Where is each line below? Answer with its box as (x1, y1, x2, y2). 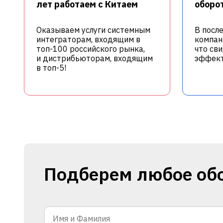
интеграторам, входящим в (36, 34, 140, 44)
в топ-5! (36, 62, 68, 73)
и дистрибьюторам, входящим (36, 53, 153, 63)
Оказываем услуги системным (36, 24, 150, 35)
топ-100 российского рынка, (36, 43, 145, 54)
